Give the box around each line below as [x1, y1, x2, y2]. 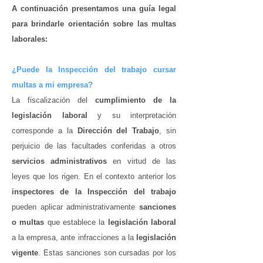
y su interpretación [87, 111, 176, 120]
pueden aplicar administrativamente [12, 203, 139, 211]
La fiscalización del [12, 96, 95, 104]
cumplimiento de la [95, 96, 176, 104]
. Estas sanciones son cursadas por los [38, 248, 176, 257]
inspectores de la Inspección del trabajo [12, 187, 176, 196]
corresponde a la [12, 126, 77, 135]
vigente [12, 248, 38, 257]
